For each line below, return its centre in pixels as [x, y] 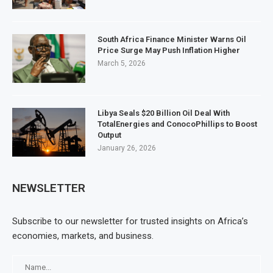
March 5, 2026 [122, 63]
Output [109, 135]
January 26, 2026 [127, 148]
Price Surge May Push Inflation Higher [169, 50]
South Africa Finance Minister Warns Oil [172, 39]
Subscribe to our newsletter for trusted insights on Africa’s [130, 221]
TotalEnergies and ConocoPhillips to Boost [177, 124]
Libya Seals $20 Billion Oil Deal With [164, 113]
